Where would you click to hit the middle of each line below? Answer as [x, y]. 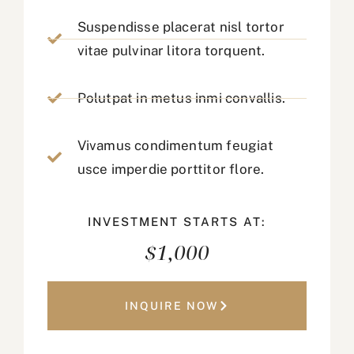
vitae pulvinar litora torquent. [171, 51]
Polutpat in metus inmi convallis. [181, 98]
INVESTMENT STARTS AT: [177, 222]
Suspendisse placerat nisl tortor [181, 27]
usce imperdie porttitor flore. [171, 169]
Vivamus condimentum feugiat [175, 146]
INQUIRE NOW [171, 306]
